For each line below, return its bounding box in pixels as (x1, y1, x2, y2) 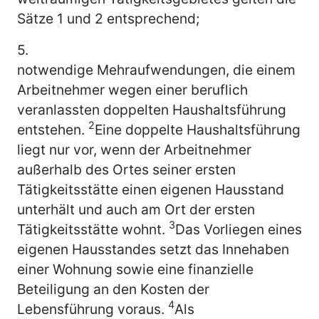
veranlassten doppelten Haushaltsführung (17, 100, 286, 118)
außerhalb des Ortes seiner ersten (17, 160, 236, 178)
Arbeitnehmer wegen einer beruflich (17, 80, 248, 98)
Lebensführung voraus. (17, 300, 168, 318)
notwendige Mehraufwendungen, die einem (17, 61, 296, 78)
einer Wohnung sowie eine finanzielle (17, 260, 253, 278)
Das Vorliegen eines (175, 220, 302, 238)
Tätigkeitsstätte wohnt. (17, 220, 169, 238)
